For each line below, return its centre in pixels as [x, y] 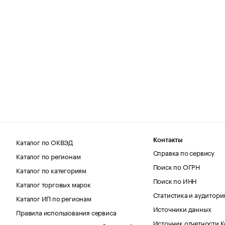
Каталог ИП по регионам [54, 198]
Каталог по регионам [48, 155]
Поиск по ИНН [175, 180]
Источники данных [182, 208]
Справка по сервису [184, 152]
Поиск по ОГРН [177, 166]
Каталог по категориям [51, 170]
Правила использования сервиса [66, 212]
